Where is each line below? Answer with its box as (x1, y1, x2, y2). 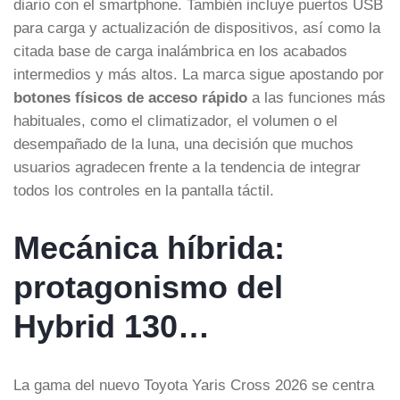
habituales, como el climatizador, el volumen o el (13, 112, 337, 129)
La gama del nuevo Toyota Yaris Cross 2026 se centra (13, 376, 374, 393)
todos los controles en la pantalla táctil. (13, 181, 274, 198)
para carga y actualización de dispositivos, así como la (13, 19, 380, 36)
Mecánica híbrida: (13, 229, 285, 266)
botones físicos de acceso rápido (13, 88, 247, 105)
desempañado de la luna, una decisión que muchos (13, 135, 354, 152)
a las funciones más (247, 88, 386, 105)
